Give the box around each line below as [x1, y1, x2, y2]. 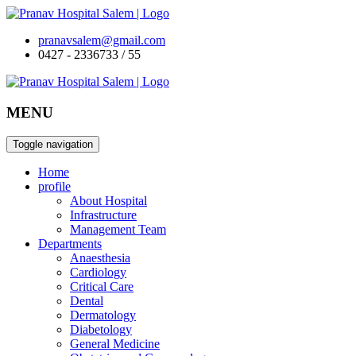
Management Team [70, 222, 166, 237]
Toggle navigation [13, 138, 93, 151]
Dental [70, 294, 103, 308]
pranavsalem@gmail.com [38, 33, 165, 47]
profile [38, 180, 71, 194]
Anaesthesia [70, 251, 130, 265]
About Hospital [70, 194, 147, 208]
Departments [38, 237, 102, 251]
